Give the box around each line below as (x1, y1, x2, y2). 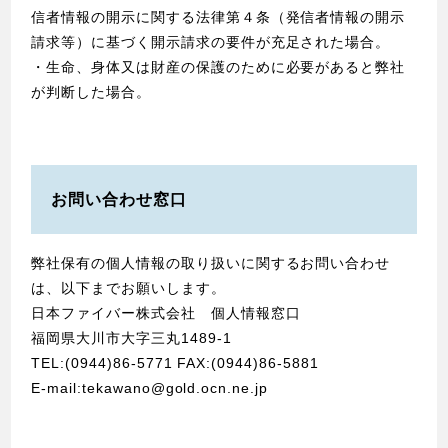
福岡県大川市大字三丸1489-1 (31, 329, 232, 346)
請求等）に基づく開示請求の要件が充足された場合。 (31, 34, 391, 51)
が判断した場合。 (31, 84, 151, 101)
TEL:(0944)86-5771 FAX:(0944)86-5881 (31, 354, 319, 371)
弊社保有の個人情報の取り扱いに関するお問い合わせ (31, 254, 391, 271)
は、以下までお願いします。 (31, 279, 226, 296)
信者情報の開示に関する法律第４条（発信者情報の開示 (31, 9, 406, 26)
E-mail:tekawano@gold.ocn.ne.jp (31, 379, 269, 396)
